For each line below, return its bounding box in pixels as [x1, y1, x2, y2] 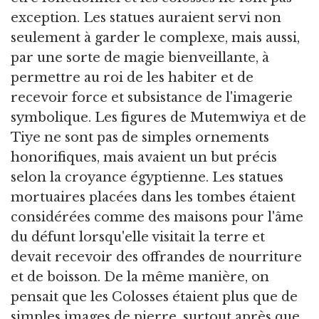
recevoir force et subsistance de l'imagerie [11, 89, 293, 105]
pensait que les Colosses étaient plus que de [11, 288, 298, 305]
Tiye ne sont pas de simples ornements [11, 129, 269, 145]
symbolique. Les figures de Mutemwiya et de [11, 109, 306, 125]
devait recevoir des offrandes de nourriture [11, 249, 302, 265]
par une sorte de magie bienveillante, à [11, 49, 269, 66]
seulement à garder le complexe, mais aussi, [11, 29, 300, 46]
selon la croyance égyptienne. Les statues [11, 169, 283, 185]
